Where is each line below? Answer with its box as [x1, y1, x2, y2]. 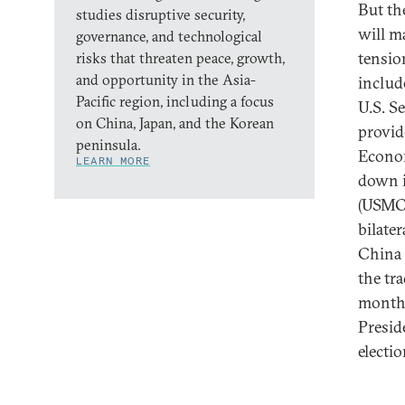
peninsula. [76, 136, 141, 154]
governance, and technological [76, 27, 262, 45]
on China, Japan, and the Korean [76, 114, 274, 132]
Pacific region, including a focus [76, 92, 274, 110]
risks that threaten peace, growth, [76, 49, 285, 67]
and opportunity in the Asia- [76, 71, 256, 89]
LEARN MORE [76, 154, 150, 167]
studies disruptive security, [76, 5, 245, 24]
